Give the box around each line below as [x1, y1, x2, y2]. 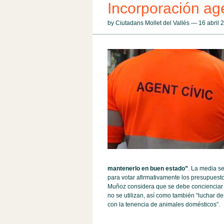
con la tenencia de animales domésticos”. [107, 201, 220, 208]
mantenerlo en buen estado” [107, 165, 188, 172]
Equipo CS [102, 85, 175, 101]
